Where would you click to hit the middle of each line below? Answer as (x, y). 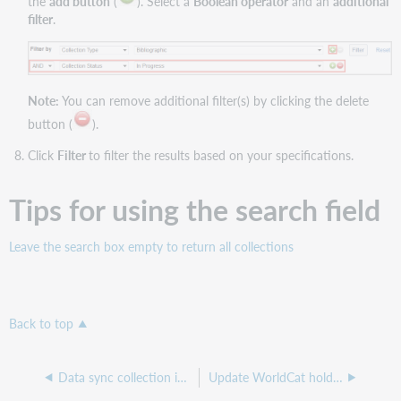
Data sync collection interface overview (182, 378)
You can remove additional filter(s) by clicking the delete (213, 101)
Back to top (42, 324)
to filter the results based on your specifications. (221, 154)
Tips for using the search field (195, 209)
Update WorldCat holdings (337, 378)
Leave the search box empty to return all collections (152, 246)
